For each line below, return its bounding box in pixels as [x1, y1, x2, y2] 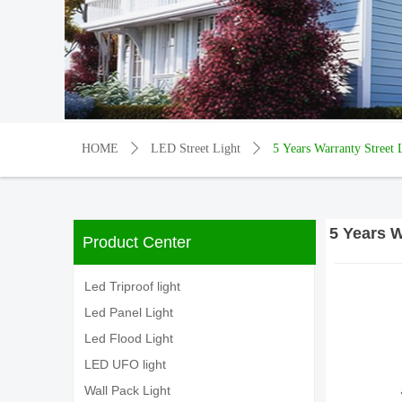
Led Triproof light [84, 279, 180, 293]
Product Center [83, 233, 191, 251]
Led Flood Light [84, 331, 173, 345]
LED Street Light [151, 142, 240, 155]
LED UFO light [84, 357, 166, 371]
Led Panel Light [84, 305, 173, 319]
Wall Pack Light [84, 383, 170, 398]
